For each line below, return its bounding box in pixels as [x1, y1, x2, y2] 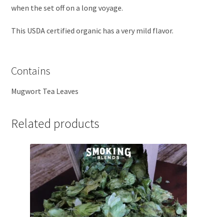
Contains [11, 64, 50, 78]
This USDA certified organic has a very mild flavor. [11, 26, 173, 36]
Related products [11, 116, 99, 132]
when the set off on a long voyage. [11, 2, 123, 13]
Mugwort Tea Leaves [11, 86, 78, 96]
